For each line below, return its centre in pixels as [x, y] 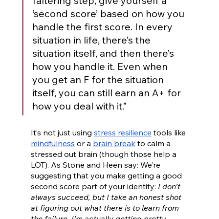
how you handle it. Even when [101, 66]
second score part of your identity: [94, 186]
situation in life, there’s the [92, 40]
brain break [114, 143]
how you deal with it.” [79, 106]
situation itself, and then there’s [104, 53]
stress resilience [122, 133]
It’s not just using [62, 133]
